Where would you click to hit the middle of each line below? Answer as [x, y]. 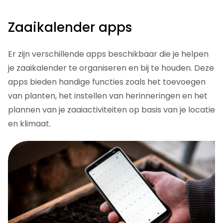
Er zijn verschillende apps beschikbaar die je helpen [108, 54]
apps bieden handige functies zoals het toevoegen [107, 82]
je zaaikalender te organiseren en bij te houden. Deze [111, 68]
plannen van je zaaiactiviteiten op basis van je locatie [111, 110]
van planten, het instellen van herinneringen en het [108, 96]
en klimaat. [29, 124]
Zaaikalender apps [70, 28]
